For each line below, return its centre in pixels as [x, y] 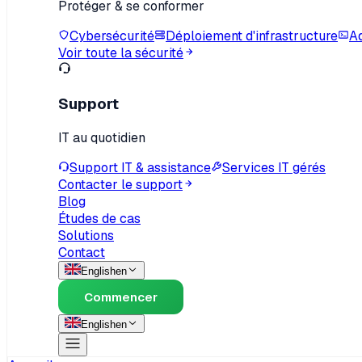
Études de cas [99, 218]
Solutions [86, 235]
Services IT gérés [274, 167]
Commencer [121, 297]
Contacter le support [120, 184]
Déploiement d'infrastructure [252, 36]
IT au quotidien [102, 137]
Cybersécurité [112, 36]
